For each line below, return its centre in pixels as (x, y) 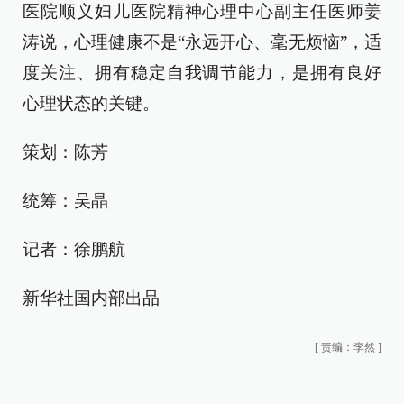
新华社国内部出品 (91, 298)
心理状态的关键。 (91, 103)
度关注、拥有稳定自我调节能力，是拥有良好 (202, 73)
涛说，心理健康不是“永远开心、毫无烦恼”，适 (202, 42)
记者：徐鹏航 (74, 249)
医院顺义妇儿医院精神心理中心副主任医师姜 (202, 11)
